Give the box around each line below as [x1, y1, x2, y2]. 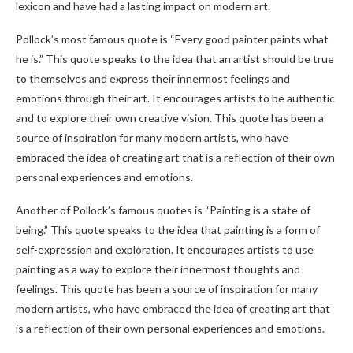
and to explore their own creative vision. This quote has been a [16, 111, 324, 124]
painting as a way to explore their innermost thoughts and [16, 262, 300, 276]
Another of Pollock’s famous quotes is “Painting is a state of [16, 203, 310, 217]
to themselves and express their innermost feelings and [16, 72, 290, 85]
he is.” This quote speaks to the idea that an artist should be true [16, 52, 334, 65]
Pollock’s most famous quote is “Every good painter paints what [16, 32, 329, 46]
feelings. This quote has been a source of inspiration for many [16, 282, 318, 295]
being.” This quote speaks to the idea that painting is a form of [16, 223, 320, 236]
